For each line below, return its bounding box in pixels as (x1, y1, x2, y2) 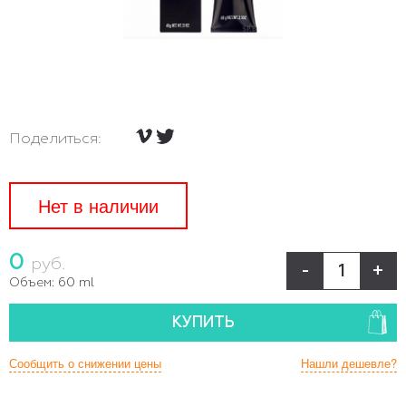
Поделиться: (9, 131, 101, 147)
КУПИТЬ (171, 315, 235, 331)
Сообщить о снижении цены (9, 354, 161, 372)
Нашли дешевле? (301, 354, 397, 372)
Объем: (9, 276, 54, 289)
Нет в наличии (38, 192, 159, 218)
